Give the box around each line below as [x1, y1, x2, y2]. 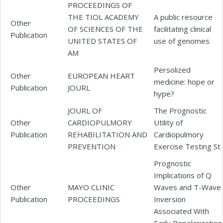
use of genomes [154, 35, 210, 46]
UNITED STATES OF [68, 35, 137, 46]
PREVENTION [68, 141, 115, 151]
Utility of [154, 117, 183, 127]
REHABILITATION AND [68, 129, 147, 139]
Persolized [154, 64, 191, 75]
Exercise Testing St [154, 141, 221, 151]
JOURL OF [68, 105, 102, 115]
